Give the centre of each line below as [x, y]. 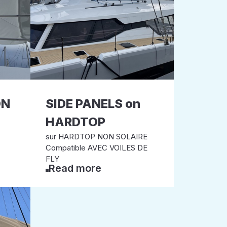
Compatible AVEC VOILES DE [96, 148]
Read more [75, 168]
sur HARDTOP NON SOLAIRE [96, 137]
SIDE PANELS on [93, 104]
